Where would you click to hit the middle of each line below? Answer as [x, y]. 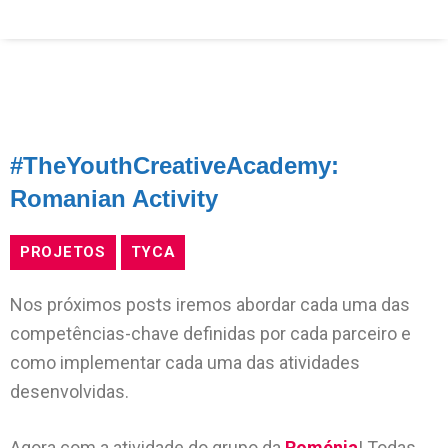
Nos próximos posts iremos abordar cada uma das [210, 304]
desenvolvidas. [69, 391]
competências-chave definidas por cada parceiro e [210, 333]
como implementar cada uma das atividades [185, 362]
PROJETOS [63, 252]
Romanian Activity [114, 198]
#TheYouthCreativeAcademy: [174, 165]
